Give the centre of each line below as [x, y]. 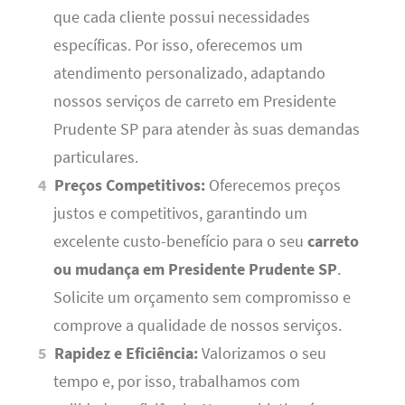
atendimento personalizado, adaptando [189, 73]
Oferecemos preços [273, 185]
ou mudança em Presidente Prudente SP [195, 269]
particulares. [95, 157]
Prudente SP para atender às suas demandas [206, 129]
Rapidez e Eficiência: [127, 353]
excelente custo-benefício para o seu [180, 241]
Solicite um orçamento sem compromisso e [202, 297]
